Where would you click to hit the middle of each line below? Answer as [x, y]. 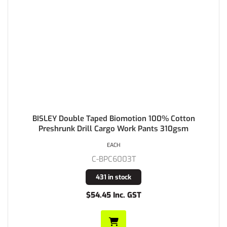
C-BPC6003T [113, 159]
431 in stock [113, 177]
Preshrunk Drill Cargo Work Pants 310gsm [113, 129]
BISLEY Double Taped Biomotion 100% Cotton [113, 119]
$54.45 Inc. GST [113, 195]
